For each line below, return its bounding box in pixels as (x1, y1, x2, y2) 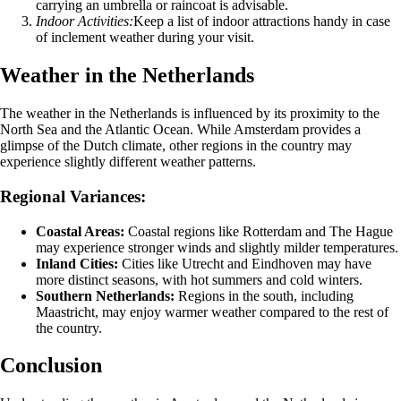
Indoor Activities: (36, 13, 133, 30)
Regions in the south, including (175, 287, 354, 303)
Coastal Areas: (36, 223, 124, 239)
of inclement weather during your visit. (36, 30, 254, 46)
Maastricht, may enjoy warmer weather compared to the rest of (36, 303, 388, 320)
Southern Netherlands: (36, 287, 175, 303)
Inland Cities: (36, 255, 118, 271)
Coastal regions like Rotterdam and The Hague (124, 223, 393, 239)
